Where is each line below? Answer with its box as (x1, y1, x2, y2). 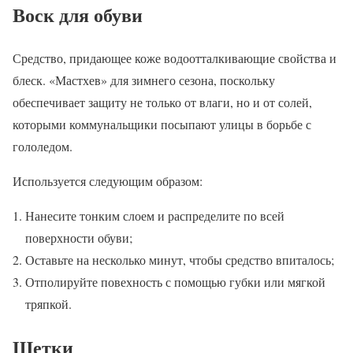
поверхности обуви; (25, 229, 132, 246)
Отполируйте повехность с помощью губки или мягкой (25, 273, 325, 290)
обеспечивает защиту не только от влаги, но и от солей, (13, 93, 312, 110)
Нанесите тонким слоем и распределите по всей (25, 206, 284, 224)
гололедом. (13, 137, 72, 154)
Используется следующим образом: (13, 172, 203, 189)
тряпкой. (25, 295, 72, 312)
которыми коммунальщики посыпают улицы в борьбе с (13, 115, 311, 132)
